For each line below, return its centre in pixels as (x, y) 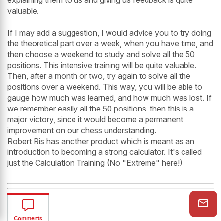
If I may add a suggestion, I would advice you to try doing (109, 32)
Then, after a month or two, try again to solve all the (99, 76)
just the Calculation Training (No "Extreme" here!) (95, 163)
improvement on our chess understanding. (82, 130)
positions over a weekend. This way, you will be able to (105, 87)
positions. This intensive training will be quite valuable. (102, 65)
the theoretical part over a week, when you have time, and (110, 43)
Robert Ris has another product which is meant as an (101, 141)
